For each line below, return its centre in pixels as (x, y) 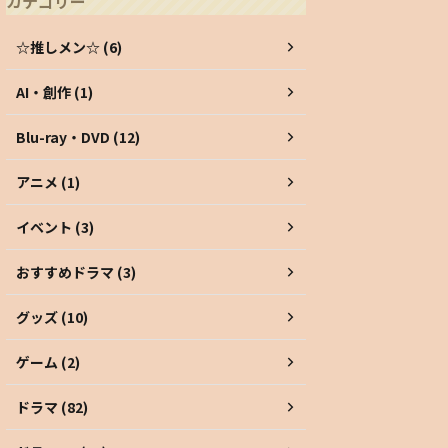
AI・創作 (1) (54, 92)
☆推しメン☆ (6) (69, 47)
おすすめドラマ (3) (76, 272)
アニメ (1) (48, 182)
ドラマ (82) (52, 407)
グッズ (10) (52, 317)
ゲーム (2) (48, 362)
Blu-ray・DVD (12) (78, 137)
